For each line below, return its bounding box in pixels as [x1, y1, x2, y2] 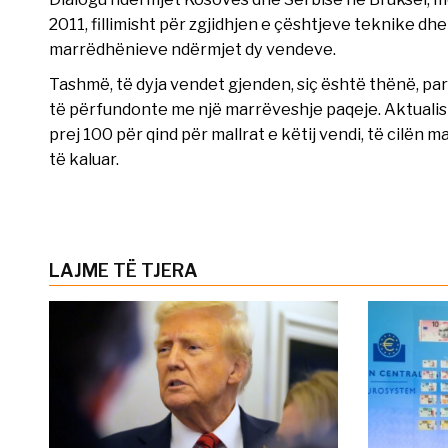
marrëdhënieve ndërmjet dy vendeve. [48, 39, 336, 60]
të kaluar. [48, 149, 119, 170]
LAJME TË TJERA [48, 260, 198, 282]
